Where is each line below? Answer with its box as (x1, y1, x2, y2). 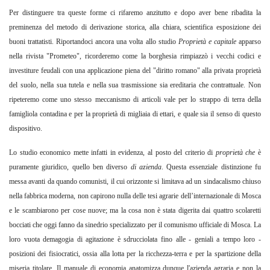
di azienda (130, 163, 162, 172)
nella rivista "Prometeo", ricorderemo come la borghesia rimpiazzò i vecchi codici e (9, 52, 261, 61)
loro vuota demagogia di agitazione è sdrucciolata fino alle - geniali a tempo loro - (9, 235, 261, 244)
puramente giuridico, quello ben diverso (9, 163, 131, 172)
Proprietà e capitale (178, 37, 239, 46)
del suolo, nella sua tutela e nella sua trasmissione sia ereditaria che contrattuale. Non (9, 81, 261, 90)
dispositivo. (9, 124, 42, 133)
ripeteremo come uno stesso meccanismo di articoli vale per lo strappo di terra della (9, 95, 261, 104)
